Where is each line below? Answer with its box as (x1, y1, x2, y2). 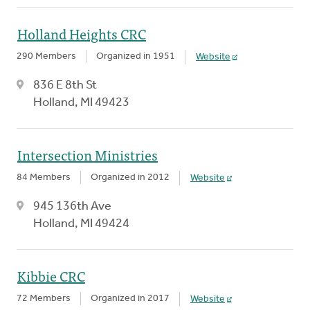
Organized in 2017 (91, 293, 170, 304)
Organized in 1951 (96, 51, 175, 62)
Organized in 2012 (91, 172, 170, 183)
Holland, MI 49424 (33, 217, 129, 230)
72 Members (17, 293, 71, 304)
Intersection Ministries (17, 143, 158, 166)
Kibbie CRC (17, 264, 85, 287)
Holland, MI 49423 (33, 95, 129, 109)
